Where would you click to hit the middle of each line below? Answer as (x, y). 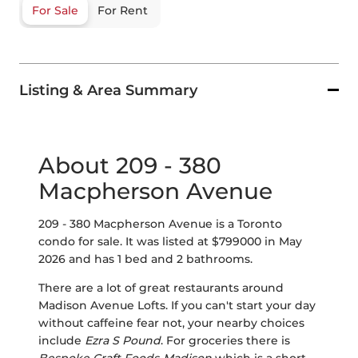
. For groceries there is (225, 341)
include (62, 341)
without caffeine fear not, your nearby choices (171, 323)
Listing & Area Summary (108, 91)
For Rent (123, 11)
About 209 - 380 (130, 166)
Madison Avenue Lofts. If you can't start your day (177, 306)
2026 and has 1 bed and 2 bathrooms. (145, 259)
